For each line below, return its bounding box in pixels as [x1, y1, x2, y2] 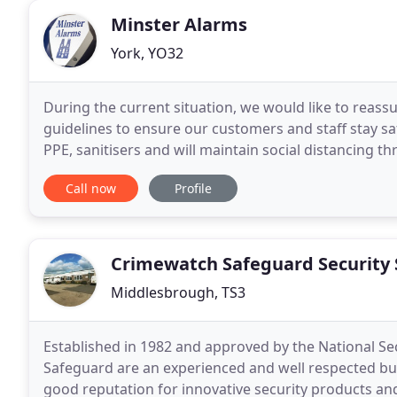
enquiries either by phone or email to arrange [43, 161, 350, 181]
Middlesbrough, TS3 [111, 283, 245, 302]
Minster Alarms [111, 12, 247, 36]
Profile [175, 180, 212, 197]
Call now [66, 180, 116, 197]
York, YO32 [111, 43, 183, 63]
